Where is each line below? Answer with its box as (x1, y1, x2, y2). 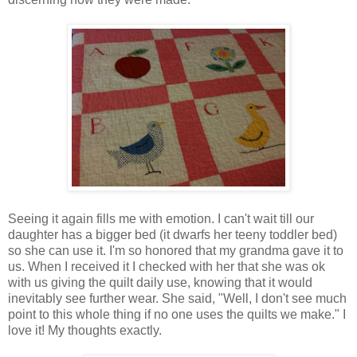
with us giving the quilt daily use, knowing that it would (8, 275, 312, 289)
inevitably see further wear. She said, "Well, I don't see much (8, 291, 347, 305)
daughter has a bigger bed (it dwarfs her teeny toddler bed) (8, 227, 337, 241)
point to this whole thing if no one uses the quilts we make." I (8, 307, 346, 321)
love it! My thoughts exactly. (8, 323, 162, 337)
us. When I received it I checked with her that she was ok (8, 259, 325, 273)
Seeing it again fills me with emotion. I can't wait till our (8, 211, 314, 226)
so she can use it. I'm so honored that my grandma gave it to (8, 243, 343, 257)
